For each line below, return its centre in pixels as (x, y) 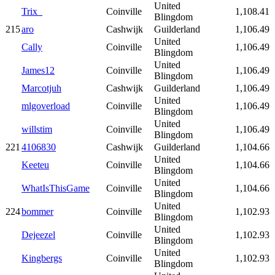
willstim (37, 129)
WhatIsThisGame (56, 188)
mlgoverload (46, 106)
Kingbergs (42, 258)
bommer (37, 211)
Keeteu (35, 165)
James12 (38, 70)
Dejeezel (38, 234)
